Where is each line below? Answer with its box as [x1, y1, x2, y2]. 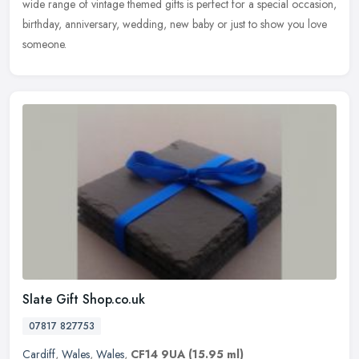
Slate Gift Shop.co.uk [22, 290, 145, 309]
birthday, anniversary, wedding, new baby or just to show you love [22, 15, 327, 32]
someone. [22, 35, 67, 52]
